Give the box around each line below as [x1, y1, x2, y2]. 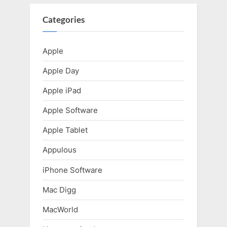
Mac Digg [43, 184, 76, 195]
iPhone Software [43, 165, 102, 175]
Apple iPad [43, 85, 81, 95]
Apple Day [43, 65, 79, 75]
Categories [43, 15, 85, 25]
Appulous [43, 145, 77, 155]
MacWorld [43, 204, 78, 214]
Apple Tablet [43, 125, 88, 135]
